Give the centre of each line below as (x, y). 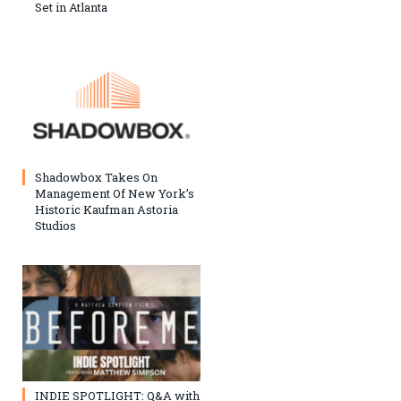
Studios (55, 225)
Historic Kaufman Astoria (107, 209)
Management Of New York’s (115, 193)
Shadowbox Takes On (96, 177)
